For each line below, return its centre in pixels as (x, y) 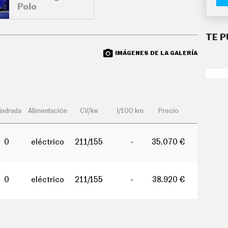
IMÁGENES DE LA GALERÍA (156, 53)
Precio (168, 111)
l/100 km (131, 111)
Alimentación (48, 111)
